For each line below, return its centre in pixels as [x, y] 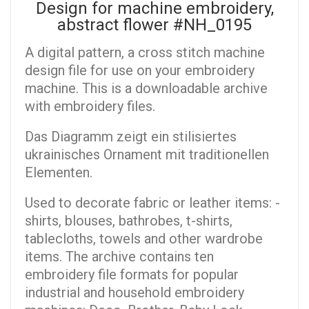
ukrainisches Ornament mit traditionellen [147, 155]
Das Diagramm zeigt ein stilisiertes [131, 137]
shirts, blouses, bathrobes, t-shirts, [129, 221]
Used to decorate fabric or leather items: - [152, 203]
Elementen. [59, 173]
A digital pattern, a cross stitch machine [145, 53]
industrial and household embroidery [134, 293]
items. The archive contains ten [119, 257]
